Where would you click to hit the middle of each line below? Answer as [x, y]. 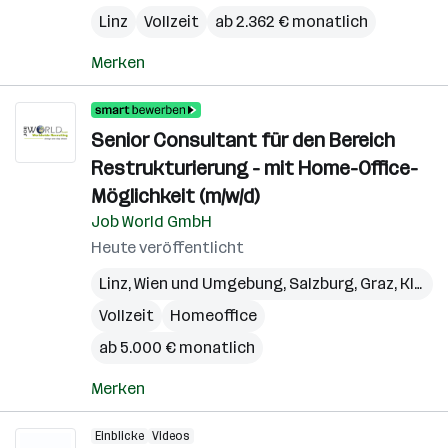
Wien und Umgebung [208, 283]
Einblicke [119, 436]
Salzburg [321, 283]
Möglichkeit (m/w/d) [175, 196]
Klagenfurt [407, 283]
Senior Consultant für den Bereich [243, 140]
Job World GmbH [151, 221]
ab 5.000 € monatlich [177, 347]
